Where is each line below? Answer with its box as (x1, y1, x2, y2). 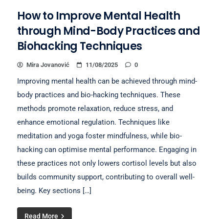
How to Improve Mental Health (17, 8, 180, 23)
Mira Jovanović (26, 61, 69, 68)
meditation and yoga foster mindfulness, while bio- (17, 131, 182, 140)
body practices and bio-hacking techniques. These (17, 90, 180, 99)
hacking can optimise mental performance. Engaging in (17, 145, 197, 154)
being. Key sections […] (17, 186, 91, 195)
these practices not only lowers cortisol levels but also (17, 159, 197, 168)
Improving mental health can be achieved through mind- (17, 77, 197, 86)
